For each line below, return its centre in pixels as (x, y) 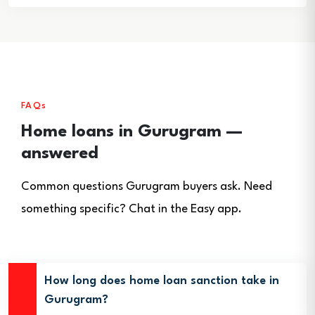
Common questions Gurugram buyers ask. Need (147, 187)
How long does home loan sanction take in (162, 281)
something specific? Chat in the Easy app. (131, 209)
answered (60, 154)
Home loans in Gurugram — (132, 132)
